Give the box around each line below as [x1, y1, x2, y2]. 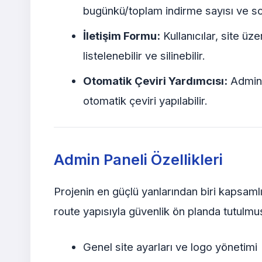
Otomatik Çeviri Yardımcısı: [82, 74, 227, 88]
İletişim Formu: [82, 29, 160, 42]
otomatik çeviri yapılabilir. [82, 94, 208, 108]
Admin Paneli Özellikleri [54, 150, 223, 168]
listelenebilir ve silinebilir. [82, 49, 205, 62]
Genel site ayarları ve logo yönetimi [82, 240, 257, 254]
